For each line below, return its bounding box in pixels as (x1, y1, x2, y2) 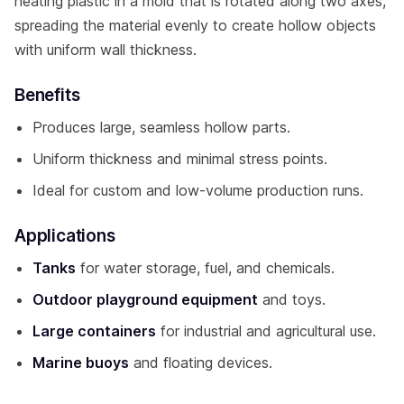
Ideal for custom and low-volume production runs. (32, 180, 363, 199)
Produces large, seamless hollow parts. (32, 117, 290, 136)
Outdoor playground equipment (32, 289, 258, 308)
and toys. (258, 289, 326, 308)
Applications (14, 225, 115, 246)
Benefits (14, 84, 80, 106)
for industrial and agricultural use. (156, 321, 376, 340)
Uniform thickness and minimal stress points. (32, 149, 327, 168)
